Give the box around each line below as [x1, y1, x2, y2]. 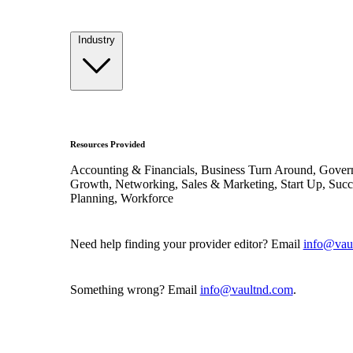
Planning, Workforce [69, 191, 173, 205]
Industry [77, 34, 115, 46]
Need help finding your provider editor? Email [69, 236, 303, 251]
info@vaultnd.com [199, 282, 293, 296]
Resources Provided [69, 139, 145, 149]
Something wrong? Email [69, 282, 200, 296]
